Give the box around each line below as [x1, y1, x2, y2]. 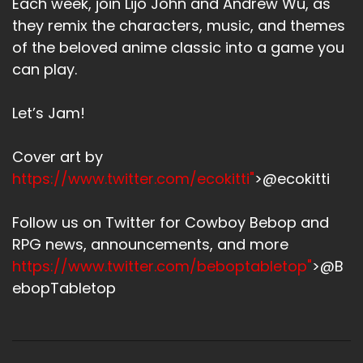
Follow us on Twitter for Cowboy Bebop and [12, 211, 329, 233]
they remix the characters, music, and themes [12, 15, 345, 36]
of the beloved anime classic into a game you [12, 36, 344, 58]
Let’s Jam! [12, 102, 85, 123]
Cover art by [12, 146, 103, 167]
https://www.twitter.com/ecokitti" [12, 168, 254, 189]
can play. [12, 58, 77, 79]
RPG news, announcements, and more [12, 233, 288, 254]
